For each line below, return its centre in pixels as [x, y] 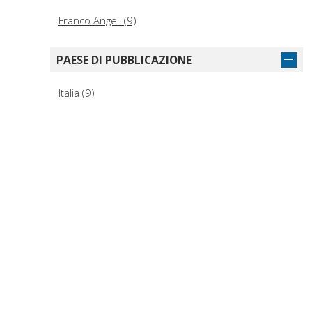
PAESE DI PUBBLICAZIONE [124, 60]
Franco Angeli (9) [97, 21]
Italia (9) [77, 93]
